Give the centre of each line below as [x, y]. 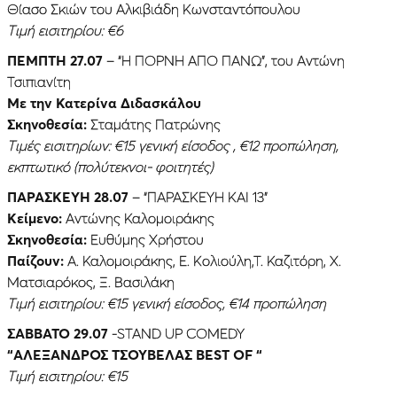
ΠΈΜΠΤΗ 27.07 [57, 60]
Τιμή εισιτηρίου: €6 [65, 30]
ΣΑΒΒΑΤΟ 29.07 [58, 333]
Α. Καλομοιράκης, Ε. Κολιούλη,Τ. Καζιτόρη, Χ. [204, 260]
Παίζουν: [37, 260]
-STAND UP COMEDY [176, 333]
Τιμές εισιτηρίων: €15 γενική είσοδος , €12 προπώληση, [173, 145]
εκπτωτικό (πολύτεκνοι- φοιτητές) [110, 166]
